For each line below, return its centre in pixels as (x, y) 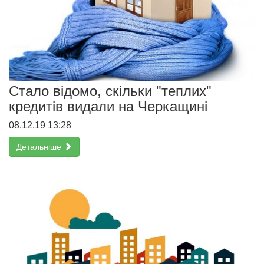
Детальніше (40, 146)
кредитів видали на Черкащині (108, 106)
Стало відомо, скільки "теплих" (110, 91)
